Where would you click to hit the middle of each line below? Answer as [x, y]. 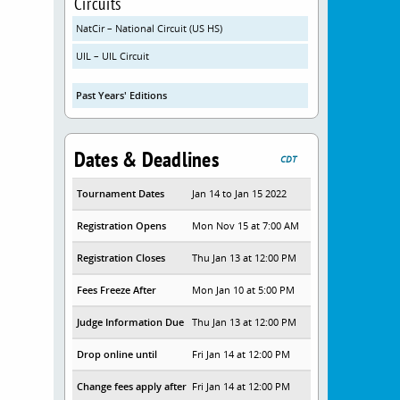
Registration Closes [121, 258]
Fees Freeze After [116, 290]
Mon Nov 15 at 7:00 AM [246, 226]
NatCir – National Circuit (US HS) [149, 29]
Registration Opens [121, 226]
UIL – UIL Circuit [112, 56]
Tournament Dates [120, 194]
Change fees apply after [131, 387]
